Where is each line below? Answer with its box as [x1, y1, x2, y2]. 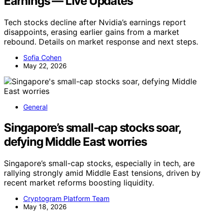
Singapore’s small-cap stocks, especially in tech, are [4, 158, 195, 168]
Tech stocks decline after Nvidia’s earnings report [4, 17, 186, 27]
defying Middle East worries [4, 134, 147, 149]
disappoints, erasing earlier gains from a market [4, 27, 179, 37]
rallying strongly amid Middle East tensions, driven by [4, 168, 201, 178]
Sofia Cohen [23, 53, 62, 62]
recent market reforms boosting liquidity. [4, 177, 154, 187]
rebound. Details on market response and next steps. [4, 36, 198, 46]
